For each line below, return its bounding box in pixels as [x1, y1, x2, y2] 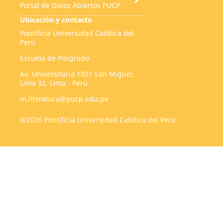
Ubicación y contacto [19, 15, 92, 25]
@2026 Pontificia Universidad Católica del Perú [19, 115, 176, 125]
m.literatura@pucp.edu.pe [19, 94, 109, 104]
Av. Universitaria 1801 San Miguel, [19, 69, 134, 79]
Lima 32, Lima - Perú [19, 78, 88, 88]
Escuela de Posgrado [19, 53, 89, 63]
